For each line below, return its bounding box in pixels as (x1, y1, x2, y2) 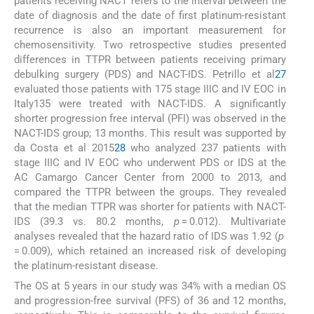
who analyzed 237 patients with (125, 142, 286, 155)
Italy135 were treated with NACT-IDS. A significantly (14, 97, 286, 111)
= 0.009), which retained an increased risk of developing (14, 245, 286, 258)
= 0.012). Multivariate (179, 215, 286, 228)
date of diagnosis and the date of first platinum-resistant (14, 9, 286, 22)
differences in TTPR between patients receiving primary (14, 53, 286, 67)
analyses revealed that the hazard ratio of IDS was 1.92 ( (14, 230, 278, 243)
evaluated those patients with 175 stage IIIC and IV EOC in (14, 83, 286, 96)
